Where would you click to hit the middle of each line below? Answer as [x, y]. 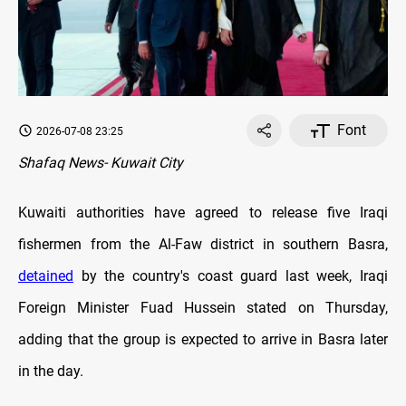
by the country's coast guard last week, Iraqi [231, 276]
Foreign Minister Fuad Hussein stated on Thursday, [203, 308]
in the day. [51, 372]
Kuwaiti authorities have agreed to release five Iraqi [203, 213]
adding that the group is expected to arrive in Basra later [203, 340]
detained [46, 276]
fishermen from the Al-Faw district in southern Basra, [203, 245]
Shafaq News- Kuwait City [101, 163]
